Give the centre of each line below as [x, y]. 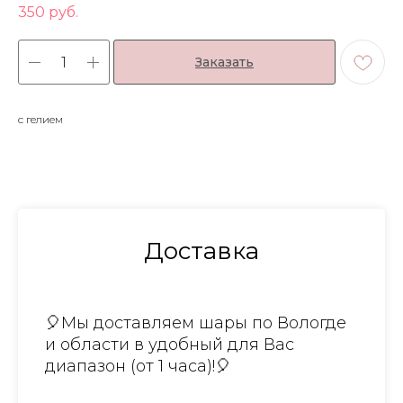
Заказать [224, 63]
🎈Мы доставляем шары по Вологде [196, 323]
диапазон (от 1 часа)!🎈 [138, 367]
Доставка [201, 251]
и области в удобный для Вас [170, 345]
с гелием [40, 120]
